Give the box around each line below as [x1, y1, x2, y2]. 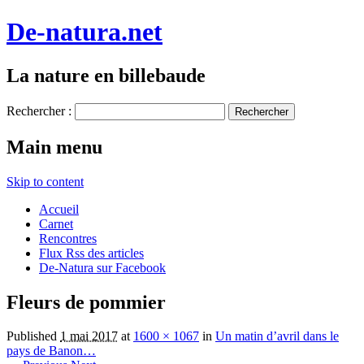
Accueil [39, 201, 79, 216]
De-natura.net [6, 17, 162, 47]
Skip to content [6, 174, 84, 188]
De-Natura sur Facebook [39, 260, 166, 275]
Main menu [6, 136, 102, 158]
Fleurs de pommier [6, 291, 166, 313]
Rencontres [39, 231, 97, 245]
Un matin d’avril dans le [215, 329, 339, 344]
